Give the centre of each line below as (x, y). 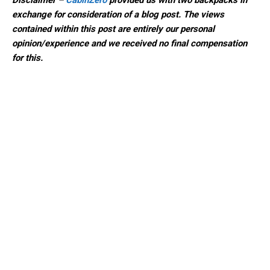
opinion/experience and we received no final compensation (130, 44)
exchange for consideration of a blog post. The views (118, 15)
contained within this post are (72, 29)
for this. (27, 58)
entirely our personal (174, 29)
